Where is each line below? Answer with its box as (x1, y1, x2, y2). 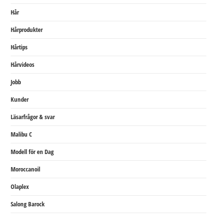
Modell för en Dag (11, 147, 54, 156)
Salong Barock (11, 200, 45, 208)
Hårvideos (11, 60, 35, 69)
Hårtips (11, 43, 28, 51)
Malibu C (11, 130, 32, 139)
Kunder (11, 95, 29, 104)
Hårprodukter (11, 25, 43, 34)
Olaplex (11, 182, 30, 191)
